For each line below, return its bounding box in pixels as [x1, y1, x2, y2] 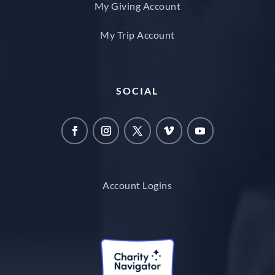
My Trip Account [100, 29, 175, 41]
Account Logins [103, 179, 172, 191]
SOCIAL [116, 85, 159, 97]
